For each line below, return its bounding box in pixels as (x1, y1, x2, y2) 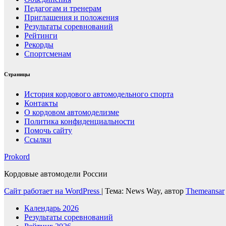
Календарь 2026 (24, 204, 79, 213)
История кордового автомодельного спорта (24, 90, 174, 99)
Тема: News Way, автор (105, 187, 186, 196)
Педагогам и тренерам (24, 4, 101, 13)
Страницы (4, 71, 30, 78)
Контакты (24, 99, 58, 108)
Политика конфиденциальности (24, 117, 135, 126)
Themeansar (186, 187, 224, 196)
